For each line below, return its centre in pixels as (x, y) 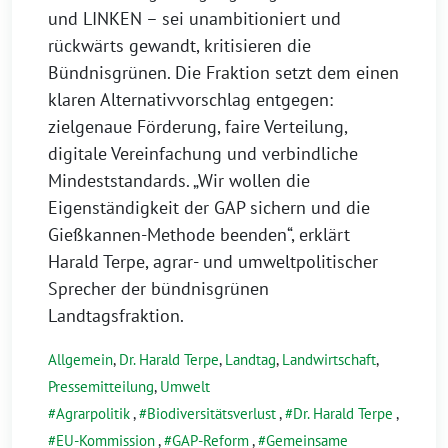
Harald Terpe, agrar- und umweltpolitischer (213, 261)
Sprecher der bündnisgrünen (158, 288)
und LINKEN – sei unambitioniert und (194, 18)
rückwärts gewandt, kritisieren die (179, 45)
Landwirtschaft (329, 359)
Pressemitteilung (101, 386)
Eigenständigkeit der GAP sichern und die (209, 207)
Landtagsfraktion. (116, 315)
